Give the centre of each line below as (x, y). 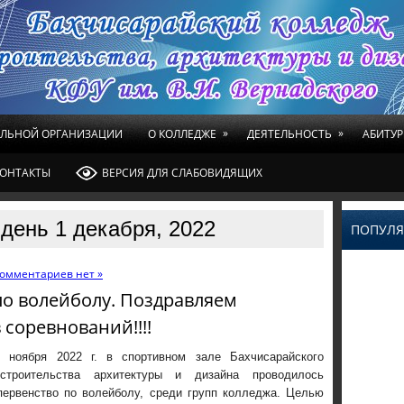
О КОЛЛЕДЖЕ (182, 134)
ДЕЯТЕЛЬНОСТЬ (289, 134)
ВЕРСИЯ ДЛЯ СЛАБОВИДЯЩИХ (182, 173)
